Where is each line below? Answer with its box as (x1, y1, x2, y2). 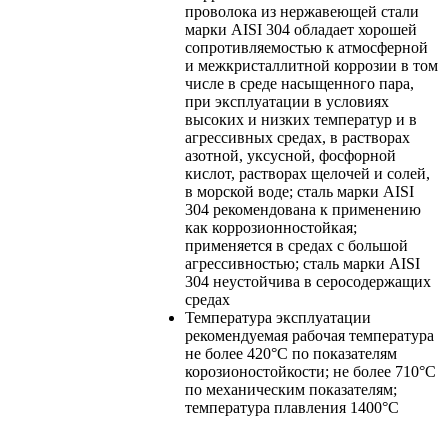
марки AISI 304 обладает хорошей (185, 20, 417, 38)
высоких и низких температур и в (185, 110, 417, 128)
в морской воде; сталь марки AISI (185, 182, 414, 200)
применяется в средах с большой (185, 236, 408, 254)
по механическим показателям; (185, 380, 397, 398)
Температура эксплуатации (185, 308, 371, 326)
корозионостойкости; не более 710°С (185, 362, 436, 380)
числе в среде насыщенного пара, (185, 74, 414, 92)
